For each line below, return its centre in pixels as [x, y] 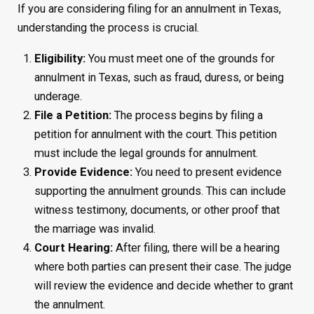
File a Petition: [73, 115]
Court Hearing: [74, 247]
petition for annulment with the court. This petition [156, 134]
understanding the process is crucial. [108, 28]
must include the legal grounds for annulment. [146, 153]
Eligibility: [60, 58]
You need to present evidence [207, 172]
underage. [59, 96]
